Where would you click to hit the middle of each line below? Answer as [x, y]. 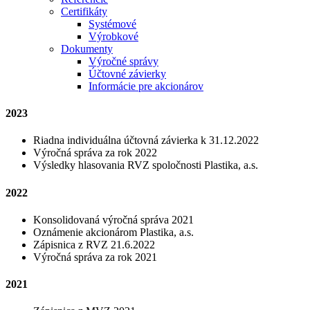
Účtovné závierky [127, 73]
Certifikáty [84, 11]
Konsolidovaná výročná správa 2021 [113, 219]
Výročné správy [124, 61]
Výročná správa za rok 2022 [95, 153]
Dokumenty [87, 48]
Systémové [112, 24]
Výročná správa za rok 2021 [95, 257]
